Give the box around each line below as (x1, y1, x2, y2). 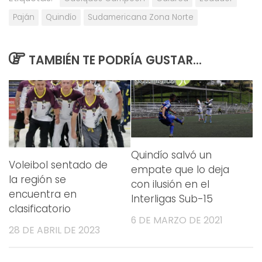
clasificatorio (9, 201, 71, 216)
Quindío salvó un (131, 148, 212, 163)
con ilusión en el (131, 177, 209, 192)
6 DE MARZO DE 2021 (131, 213, 223, 227)
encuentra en (9, 187, 77, 201)
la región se (9, 172, 66, 187)
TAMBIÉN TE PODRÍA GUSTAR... (28, 51, 202, 68)
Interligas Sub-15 (131, 192, 213, 206)
